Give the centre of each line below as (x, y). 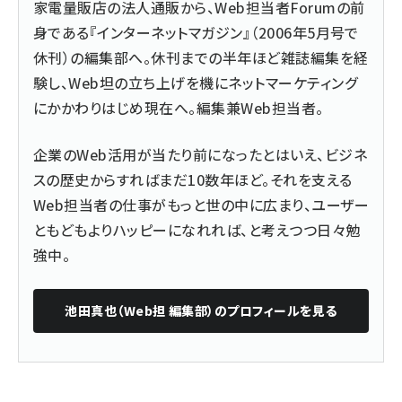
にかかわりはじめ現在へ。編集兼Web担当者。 (179, 107)
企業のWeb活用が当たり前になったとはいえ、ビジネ (200, 154)
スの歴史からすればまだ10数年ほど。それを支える (193, 179)
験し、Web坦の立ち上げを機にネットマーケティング (195, 82)
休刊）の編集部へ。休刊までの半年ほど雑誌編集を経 (201, 57)
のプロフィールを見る (275, 310)
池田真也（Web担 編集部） (140, 310)
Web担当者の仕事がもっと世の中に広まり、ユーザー (201, 204)
